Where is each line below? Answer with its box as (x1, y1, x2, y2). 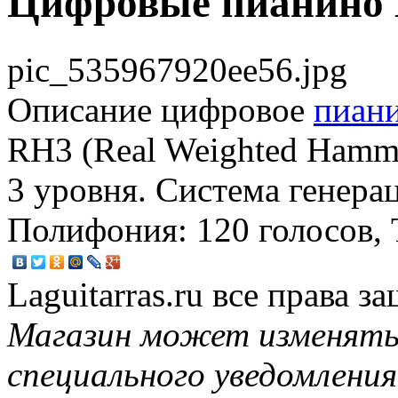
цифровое (152, 91, 314, 130)
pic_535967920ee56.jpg (7, 51, 347, 90)
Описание (7, 91, 152, 130)
